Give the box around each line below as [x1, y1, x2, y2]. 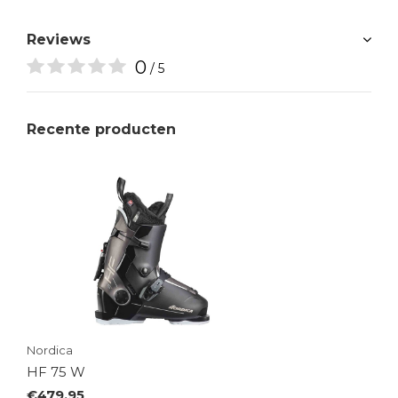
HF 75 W [27, 362, 85, 380]
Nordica [27, 342, 73, 357]
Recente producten [27, 120, 176, 138]
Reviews [27, 30, 91, 48]
